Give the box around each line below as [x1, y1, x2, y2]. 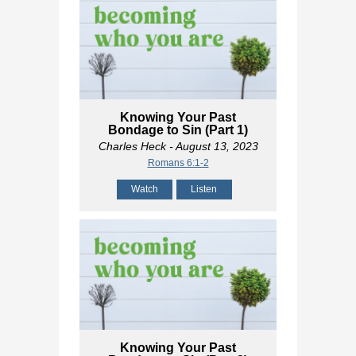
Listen [191, 183, 217, 195]
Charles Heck [98, 139, 166, 153]
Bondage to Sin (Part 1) [108, 122, 248, 137]
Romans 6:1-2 [147, 157, 209, 168]
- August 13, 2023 [165, 139, 258, 153]
